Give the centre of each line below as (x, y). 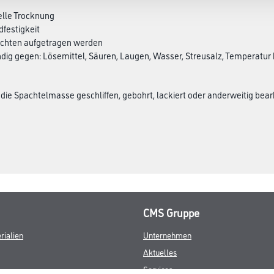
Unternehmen (167, 235)
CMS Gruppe (171, 212)
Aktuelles (160, 252)
